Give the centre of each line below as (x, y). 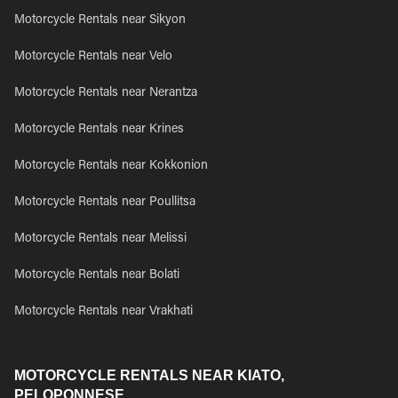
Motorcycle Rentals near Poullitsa (105, 203)
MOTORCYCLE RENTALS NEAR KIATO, (149, 375)
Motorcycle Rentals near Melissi (100, 239)
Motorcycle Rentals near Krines (99, 130)
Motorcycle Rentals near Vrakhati (103, 312)
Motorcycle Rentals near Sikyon (100, 20)
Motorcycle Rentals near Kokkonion (111, 166)
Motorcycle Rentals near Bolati (97, 275)
